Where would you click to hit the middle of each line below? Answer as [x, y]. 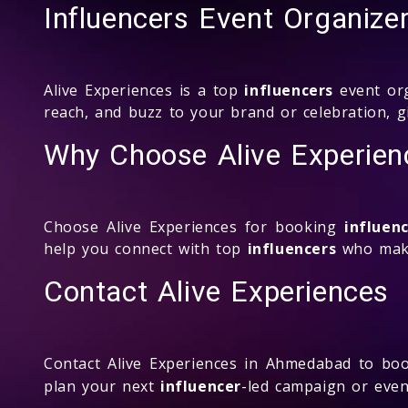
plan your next [102, 386]
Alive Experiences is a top [144, 90]
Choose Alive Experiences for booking [194, 226]
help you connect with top [146, 248]
